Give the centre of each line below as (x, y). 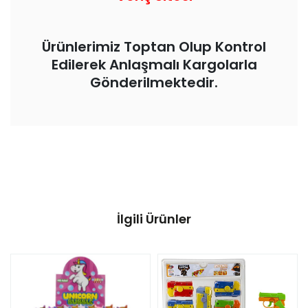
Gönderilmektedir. (154, 82)
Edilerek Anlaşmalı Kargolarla (154, 65)
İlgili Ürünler (154, 219)
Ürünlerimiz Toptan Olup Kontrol (154, 47)
